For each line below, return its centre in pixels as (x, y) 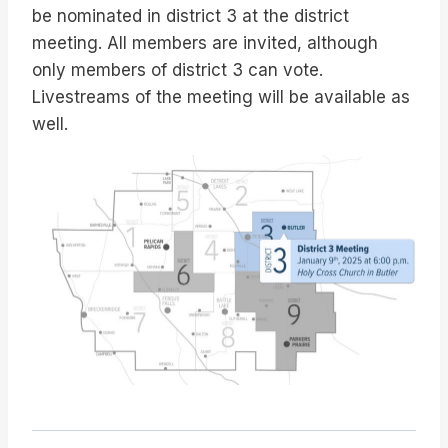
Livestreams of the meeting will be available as (221, 96)
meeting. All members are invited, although (205, 42)
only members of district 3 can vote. (177, 69)
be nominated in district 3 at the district (190, 15)
